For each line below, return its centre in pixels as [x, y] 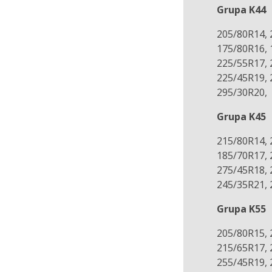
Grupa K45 [241, 117]
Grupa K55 [241, 209]
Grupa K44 [241, 10]
